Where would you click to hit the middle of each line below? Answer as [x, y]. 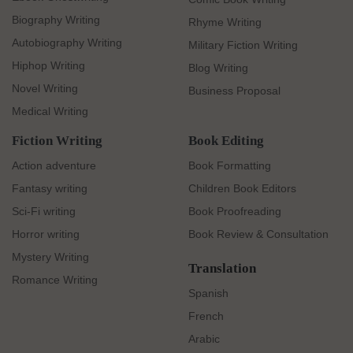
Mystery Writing [50, 256]
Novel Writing [45, 89]
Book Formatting [230, 165]
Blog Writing [218, 67]
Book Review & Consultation [258, 234]
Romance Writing [55, 279]
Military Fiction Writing [243, 45]
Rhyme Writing [225, 22]
